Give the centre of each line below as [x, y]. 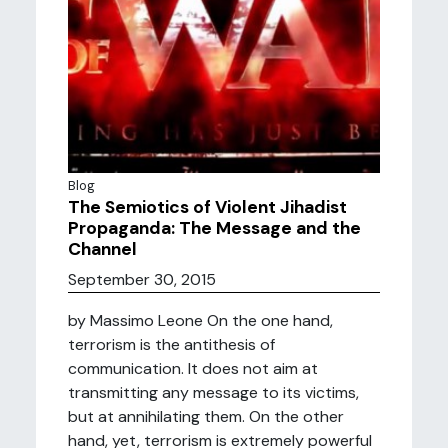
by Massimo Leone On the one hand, [200, 320]
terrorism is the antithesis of [171, 344]
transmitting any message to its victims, [213, 392]
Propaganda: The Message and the [214, 228]
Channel [102, 249]
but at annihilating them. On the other [206, 416]
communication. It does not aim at [193, 368]
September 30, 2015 [142, 279]
